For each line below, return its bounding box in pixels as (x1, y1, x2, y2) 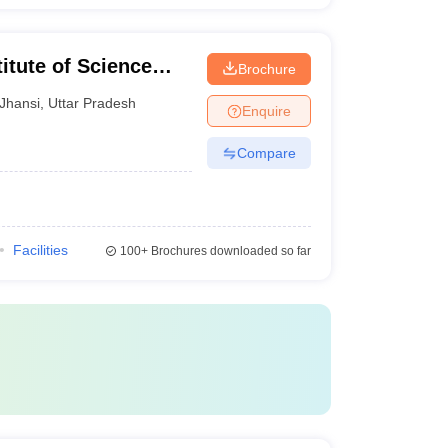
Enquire (241, 102, 291, 119)
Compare (236, 144, 296, 161)
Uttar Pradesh (48, 94, 137, 111)
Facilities (12, 242, 68, 258)
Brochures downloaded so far (147, 244, 311, 258)
